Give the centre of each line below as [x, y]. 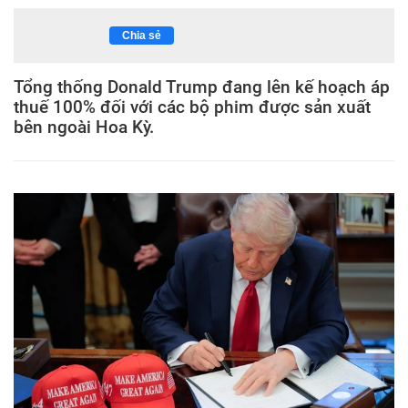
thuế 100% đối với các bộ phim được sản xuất [192, 107]
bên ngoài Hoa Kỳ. [84, 127]
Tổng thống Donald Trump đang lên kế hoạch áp [202, 87]
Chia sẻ [142, 36]
